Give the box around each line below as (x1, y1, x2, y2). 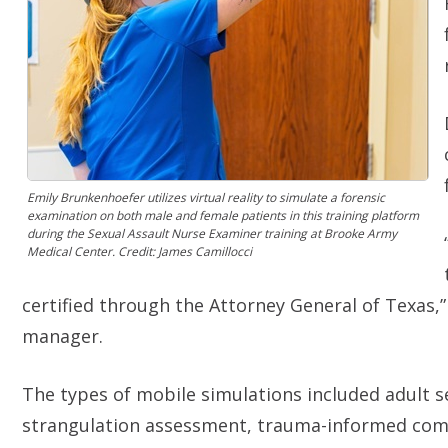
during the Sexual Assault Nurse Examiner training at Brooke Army (27, 225, 397, 242)
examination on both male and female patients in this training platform (27, 207, 419, 224)
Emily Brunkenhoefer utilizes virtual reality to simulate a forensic (27, 189, 385, 206)
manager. (22, 324, 103, 348)
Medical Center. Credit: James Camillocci (27, 243, 252, 260)
